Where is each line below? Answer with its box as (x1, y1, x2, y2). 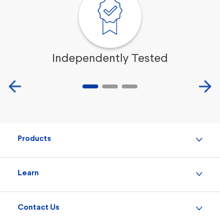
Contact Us (18, 203, 59, 211)
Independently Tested (52, 53, 168, 65)
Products (18, 135, 51, 142)
